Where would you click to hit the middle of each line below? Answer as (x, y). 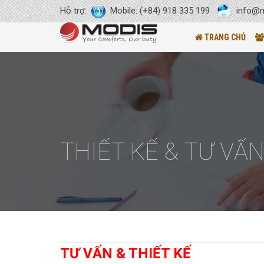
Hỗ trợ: (76, 11)
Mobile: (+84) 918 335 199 (161, 11)
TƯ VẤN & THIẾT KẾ (126, 253)
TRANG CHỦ (224, 37)
